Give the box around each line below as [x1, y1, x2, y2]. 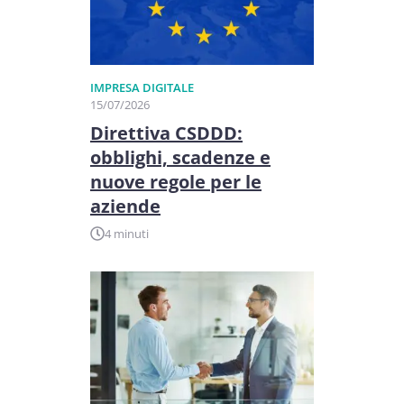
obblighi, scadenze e [90, 144, 271, 170]
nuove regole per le [90, 169, 262, 194]
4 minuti [105, 225, 149, 242]
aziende [90, 193, 161, 218]
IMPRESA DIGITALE [90, 78, 194, 96]
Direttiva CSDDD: [90, 120, 243, 145]
